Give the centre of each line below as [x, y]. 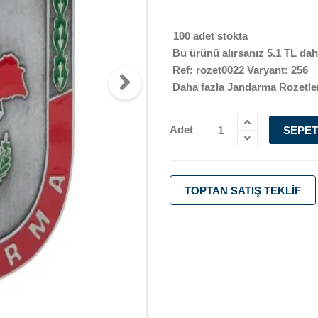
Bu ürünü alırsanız [218, 53]
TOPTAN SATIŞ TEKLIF [243, 191]
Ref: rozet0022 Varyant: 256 [239, 70]
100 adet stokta [210, 36]
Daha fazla [198, 87]
